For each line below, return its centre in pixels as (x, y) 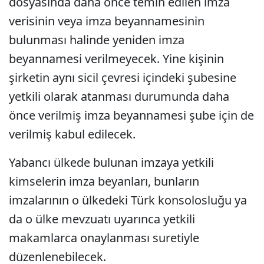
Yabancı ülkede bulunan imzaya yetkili (111, 162)
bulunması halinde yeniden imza (97, 40)
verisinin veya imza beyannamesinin (107, 21)
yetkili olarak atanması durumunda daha (119, 96)
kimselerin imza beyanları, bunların (104, 181)
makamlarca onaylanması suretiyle (104, 238)
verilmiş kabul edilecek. (72, 134)
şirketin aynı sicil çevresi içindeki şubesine (123, 77)
